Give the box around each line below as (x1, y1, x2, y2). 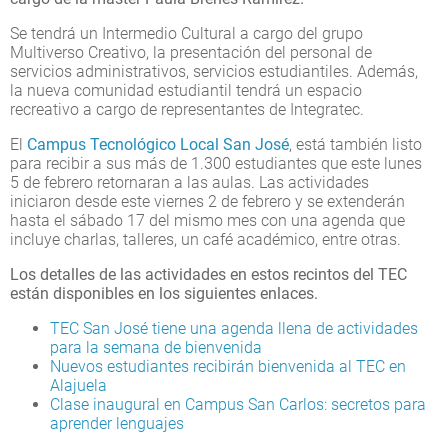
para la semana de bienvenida (50, 337, 262, 357)
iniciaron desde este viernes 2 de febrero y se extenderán (10, 191, 405, 211)
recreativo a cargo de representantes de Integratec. (10, 99, 364, 119)
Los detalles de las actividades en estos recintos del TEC (10, 264, 407, 284)
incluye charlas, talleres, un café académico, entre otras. (10, 229, 401, 249)
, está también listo (289, 134, 422, 154)
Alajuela (50, 375, 107, 395)
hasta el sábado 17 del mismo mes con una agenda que (10, 210, 405, 230)
